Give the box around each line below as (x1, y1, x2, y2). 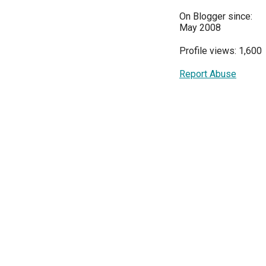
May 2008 (179, 21, 221, 33)
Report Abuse (179, 68, 236, 80)
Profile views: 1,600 (179, 45, 262, 56)
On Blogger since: (179, 10, 252, 22)
